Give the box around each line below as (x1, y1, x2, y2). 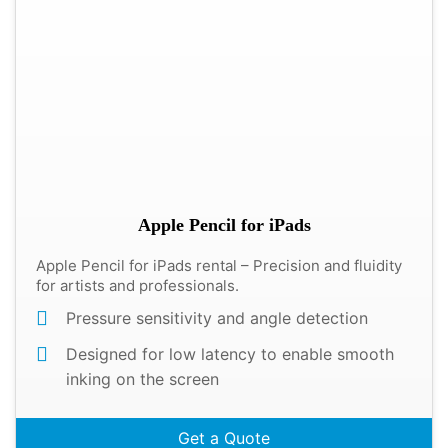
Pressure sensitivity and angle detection (66, 308, 368, 328)
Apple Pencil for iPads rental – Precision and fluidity (36, 256, 402, 275)
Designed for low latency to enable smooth (66, 344, 394, 364)
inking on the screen (66, 369, 219, 389)
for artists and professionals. (36, 276, 239, 295)
